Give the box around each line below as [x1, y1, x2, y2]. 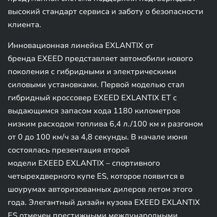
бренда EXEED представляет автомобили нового [8, 53, 193, 64]
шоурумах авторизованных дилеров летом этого [8, 184, 192, 195]
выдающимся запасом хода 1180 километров [8, 106, 180, 116]
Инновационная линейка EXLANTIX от [8, 40, 154, 51]
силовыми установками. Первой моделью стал [8, 79, 185, 90]
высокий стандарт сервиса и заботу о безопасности [8, 6, 203, 17]
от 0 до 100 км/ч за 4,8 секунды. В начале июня [8, 132, 187, 142]
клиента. [8, 19, 41, 30]
